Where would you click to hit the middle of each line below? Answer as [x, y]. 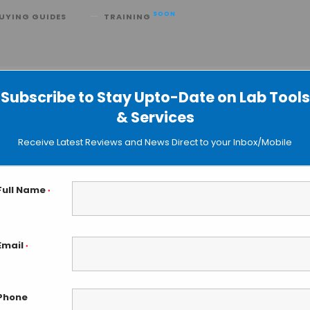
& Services [155, 117]
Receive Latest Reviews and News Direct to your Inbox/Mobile [155, 142]
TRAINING [128, 17]
